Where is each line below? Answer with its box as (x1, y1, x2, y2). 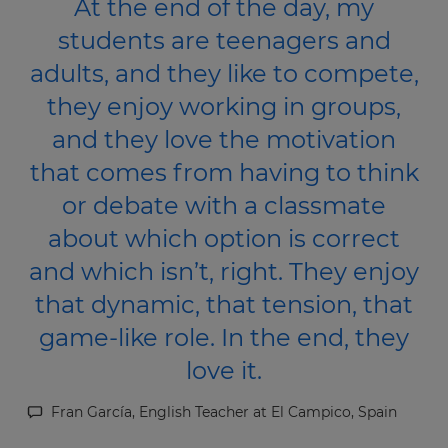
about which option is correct (48, 224, 400, 254)
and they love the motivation (52, 125, 396, 155)
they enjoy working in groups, (47, 92, 401, 122)
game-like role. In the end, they (39, 323, 409, 353)
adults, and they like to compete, (29, 59, 419, 89)
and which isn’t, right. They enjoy (29, 257, 419, 287)
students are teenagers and (57, 26, 391, 56)
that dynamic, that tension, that (35, 290, 413, 320)
